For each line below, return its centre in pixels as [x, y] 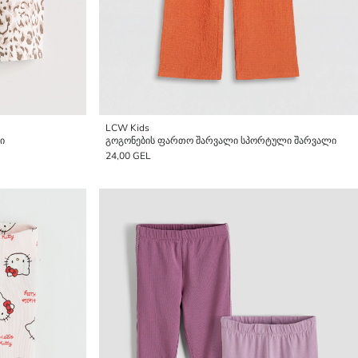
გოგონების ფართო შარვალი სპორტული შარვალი [221, 141]
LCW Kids [127, 128]
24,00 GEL [128, 156]
